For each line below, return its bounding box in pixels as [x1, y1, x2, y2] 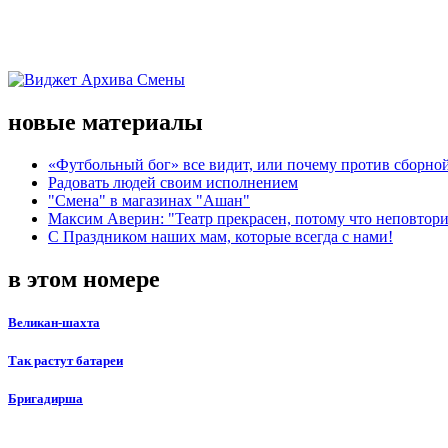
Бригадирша [8, 391, 83, 407]
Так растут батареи [8, 352, 123, 368]
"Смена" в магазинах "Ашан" [48, 191, 250, 209]
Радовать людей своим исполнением [48, 173, 298, 191]
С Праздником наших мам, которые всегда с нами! [48, 227, 393, 245]
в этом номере [8, 265, 160, 292]
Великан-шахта [8, 314, 100, 330]
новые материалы [8, 108, 203, 135]
